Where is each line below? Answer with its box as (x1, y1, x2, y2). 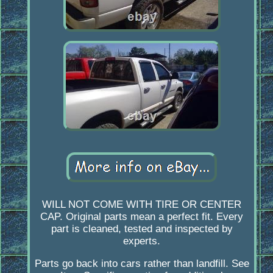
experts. (123, 235, 161, 247)
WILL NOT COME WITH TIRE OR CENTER (42, 199, 242, 211)
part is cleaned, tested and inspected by (51, 223, 233, 235)
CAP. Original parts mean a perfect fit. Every (40, 211, 244, 223)
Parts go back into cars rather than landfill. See (34, 258, 249, 270)
